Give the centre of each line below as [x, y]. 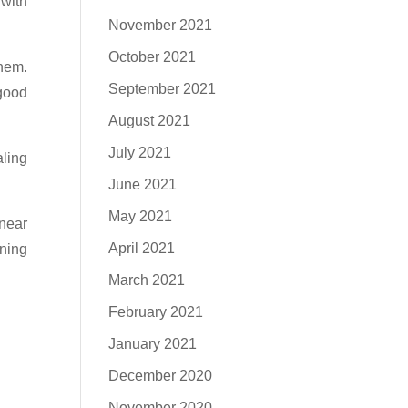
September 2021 [163, 89]
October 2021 [153, 57]
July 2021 [140, 153]
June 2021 [143, 184]
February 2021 [156, 312]
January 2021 [153, 344]
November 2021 [161, 25]
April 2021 [142, 248]
